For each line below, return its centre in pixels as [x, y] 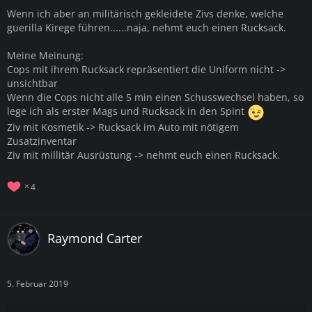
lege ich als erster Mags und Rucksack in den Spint [127, 111]
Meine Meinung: [45, 55]
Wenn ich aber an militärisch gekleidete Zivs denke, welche [145, 13]
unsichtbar [32, 83]
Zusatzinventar [42, 141]
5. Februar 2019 [38, 283]
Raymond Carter [95, 239]
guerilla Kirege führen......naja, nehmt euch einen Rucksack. [147, 27]
